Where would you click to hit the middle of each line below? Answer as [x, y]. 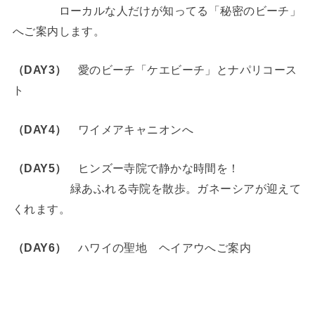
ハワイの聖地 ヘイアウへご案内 [159, 248]
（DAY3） [39, 70]
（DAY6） [39, 248]
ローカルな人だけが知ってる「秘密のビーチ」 [157, 11]
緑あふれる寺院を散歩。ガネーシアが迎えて [157, 189]
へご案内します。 [59, 31]
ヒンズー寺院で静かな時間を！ [153, 168]
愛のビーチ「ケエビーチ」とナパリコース [182, 70]
